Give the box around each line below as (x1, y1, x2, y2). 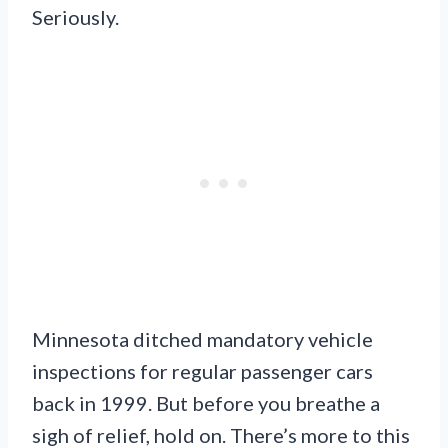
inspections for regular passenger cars (32, 359, 373, 384)
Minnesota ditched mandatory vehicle (32, 327, 373, 352)
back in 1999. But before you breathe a (32, 391, 380, 416)
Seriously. (32, 5, 119, 30)
